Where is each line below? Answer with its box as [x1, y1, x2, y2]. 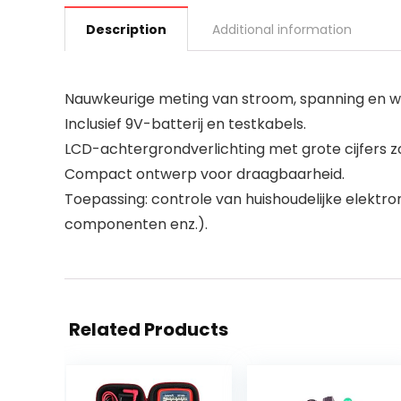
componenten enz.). [64, 214, 208, 235]
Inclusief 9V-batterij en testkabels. [64, 114, 306, 134]
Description [86, 21, 166, 38]
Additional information [212, 21, 352, 38]
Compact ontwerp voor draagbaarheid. [64, 164, 345, 184]
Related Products [69, 317, 228, 342]
